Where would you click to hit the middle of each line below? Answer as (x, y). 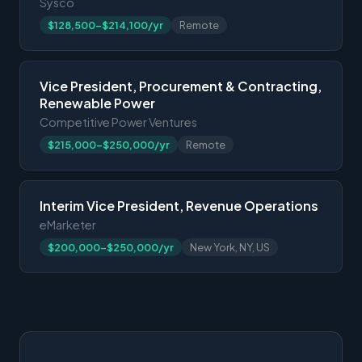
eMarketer (68, 224)
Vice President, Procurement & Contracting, (181, 86)
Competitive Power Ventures (118, 122)
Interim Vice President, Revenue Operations (179, 205)
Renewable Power (97, 103)
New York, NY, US (230, 247)
